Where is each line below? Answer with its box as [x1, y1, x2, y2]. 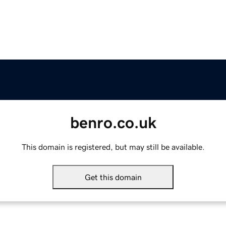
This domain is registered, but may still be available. [21, 143, 205, 151]
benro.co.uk [70, 115, 156, 131]
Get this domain [84, 173, 142, 182]
